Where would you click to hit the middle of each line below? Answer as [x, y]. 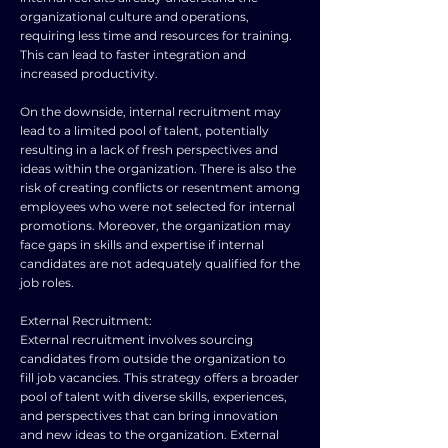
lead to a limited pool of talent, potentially [144, 130]
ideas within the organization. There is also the [158, 168]
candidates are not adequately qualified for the [160, 263]
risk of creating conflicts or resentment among [160, 187]
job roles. [47, 282]
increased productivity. [89, 73]
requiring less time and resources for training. [156, 35]
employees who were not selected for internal [157, 206]
